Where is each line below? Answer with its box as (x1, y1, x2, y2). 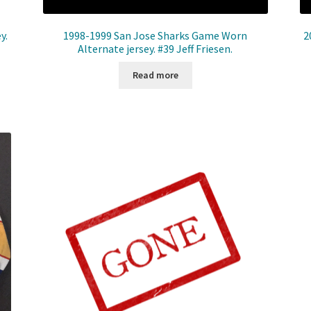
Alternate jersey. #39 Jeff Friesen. (78, 42, 233, 56)
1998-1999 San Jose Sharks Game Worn (63, 28, 248, 43)
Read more (132, 69, 178, 82)
